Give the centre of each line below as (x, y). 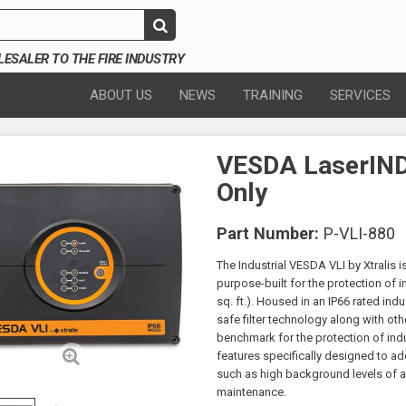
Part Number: (267, 233)
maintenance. (251, 392)
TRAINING (273, 95)
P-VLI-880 (359, 233)
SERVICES (360, 95)
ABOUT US (121, 95)
